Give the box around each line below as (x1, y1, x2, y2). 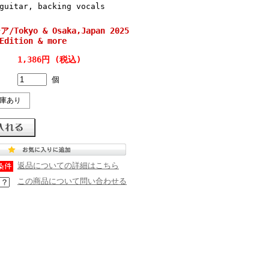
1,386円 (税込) (17, 54, 81, 64)
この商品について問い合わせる (17, 176, 127, 186)
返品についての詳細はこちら (17, 160, 119, 170)
